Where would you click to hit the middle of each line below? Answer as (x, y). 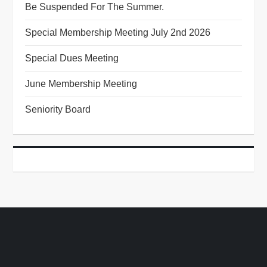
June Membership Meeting (81, 84)
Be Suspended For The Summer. (95, 7)
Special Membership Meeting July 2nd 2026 (118, 33)
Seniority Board (58, 110)
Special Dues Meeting (72, 58)
